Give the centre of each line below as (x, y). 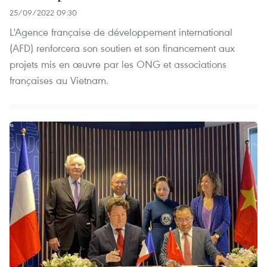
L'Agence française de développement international (121, 32)
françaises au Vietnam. (59, 80)
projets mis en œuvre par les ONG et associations (118, 64)
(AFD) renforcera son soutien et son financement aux (122, 48)
